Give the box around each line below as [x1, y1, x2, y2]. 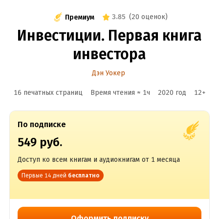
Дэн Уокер [92, 69, 125, 77]
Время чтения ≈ [90, 88, 143, 97]
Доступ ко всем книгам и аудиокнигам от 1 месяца [17, 155, 180, 164]
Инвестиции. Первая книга [17, 27, 202, 44]
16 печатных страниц [13, 88, 83, 97]
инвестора [73, 45, 146, 63]
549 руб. [17, 135, 62, 149]
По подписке [17, 120, 66, 129]
